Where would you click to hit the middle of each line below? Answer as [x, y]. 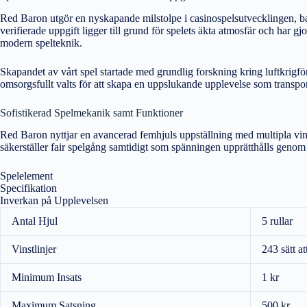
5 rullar [277, 221]
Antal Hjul [35, 221]
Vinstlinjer [34, 249]
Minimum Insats [47, 278]
